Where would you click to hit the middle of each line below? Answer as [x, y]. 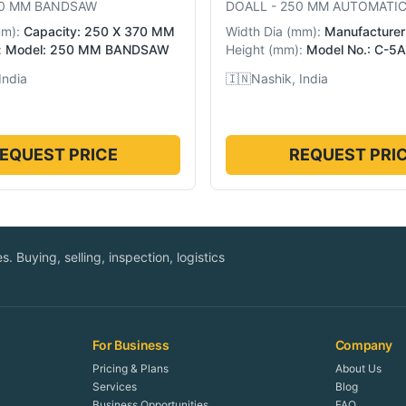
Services [115, 387]
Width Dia [254, 32]
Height [245, 50]
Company [364, 345]
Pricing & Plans [131, 369]
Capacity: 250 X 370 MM [99, 32]
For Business [131, 345]
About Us [358, 369]
